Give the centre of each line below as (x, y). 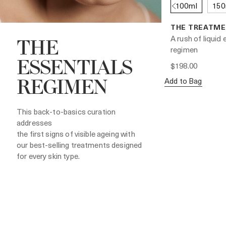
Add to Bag (183, 81)
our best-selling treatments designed (79, 145)
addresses (35, 122)
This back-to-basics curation (66, 111)
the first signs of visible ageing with (76, 133)
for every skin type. (48, 156)
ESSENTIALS (75, 69)
